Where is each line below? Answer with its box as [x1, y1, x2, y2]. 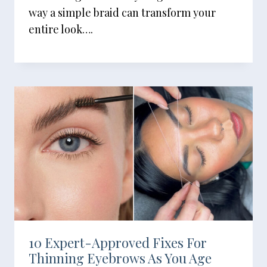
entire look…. [29, 22, 93, 36]
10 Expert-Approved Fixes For [29, 234, 207, 252]
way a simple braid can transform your [29, 5, 216, 20]
